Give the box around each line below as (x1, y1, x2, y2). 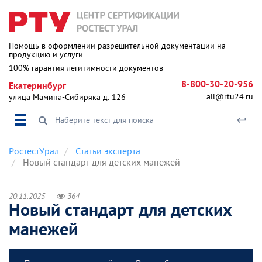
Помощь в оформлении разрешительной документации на (9, 40, 226, 51)
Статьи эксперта (75, 145, 140, 157)
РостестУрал (9, 145, 59, 157)
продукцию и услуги (9, 49, 83, 60)
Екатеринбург (9, 81, 66, 92)
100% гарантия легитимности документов (9, 63, 163, 73)
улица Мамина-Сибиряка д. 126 (9, 92, 126, 102)
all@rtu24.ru (206, 91, 253, 102)
